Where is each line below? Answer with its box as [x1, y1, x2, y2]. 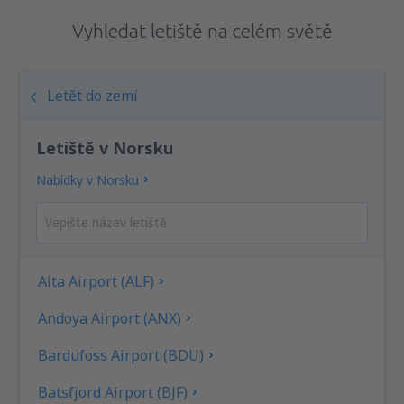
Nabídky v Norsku [36, 170, 140, 188]
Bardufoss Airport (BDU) [38, 344, 205, 365]
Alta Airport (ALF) [38, 271, 155, 291]
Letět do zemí [47, 85, 139, 106]
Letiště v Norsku [36, 136, 174, 159]
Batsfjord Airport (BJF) [38, 381, 188, 402]
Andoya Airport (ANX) [38, 308, 182, 328]
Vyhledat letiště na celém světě [71, 19, 333, 41]
